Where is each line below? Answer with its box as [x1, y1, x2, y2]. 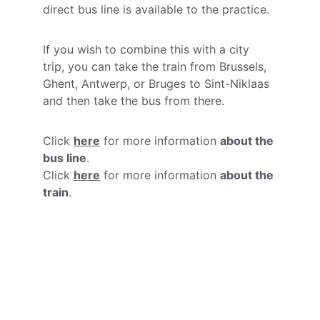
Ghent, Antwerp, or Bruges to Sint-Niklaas [43, 76, 273, 91]
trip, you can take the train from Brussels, [43, 59, 270, 74]
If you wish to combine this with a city [43, 42, 253, 56]
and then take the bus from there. [43, 94, 224, 108]
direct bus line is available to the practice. [43, 2, 269, 16]
